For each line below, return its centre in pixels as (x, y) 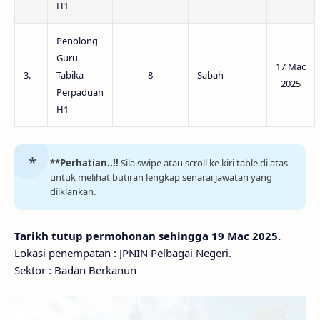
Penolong (77, 41)
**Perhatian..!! (84, 163)
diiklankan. (73, 191)
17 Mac (291, 66)
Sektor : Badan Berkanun (75, 270)
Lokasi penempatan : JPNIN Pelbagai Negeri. (123, 253)
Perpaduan (80, 92)
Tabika (70, 75)
